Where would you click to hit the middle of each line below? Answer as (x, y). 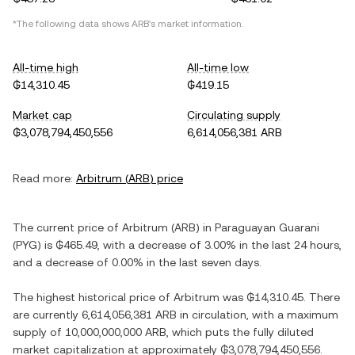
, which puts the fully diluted (240, 332)
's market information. (196, 24)
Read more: (43, 178)
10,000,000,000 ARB (116, 332)
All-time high (46, 67)
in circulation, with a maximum (258, 315)
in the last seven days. (202, 262)
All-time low (218, 67)
